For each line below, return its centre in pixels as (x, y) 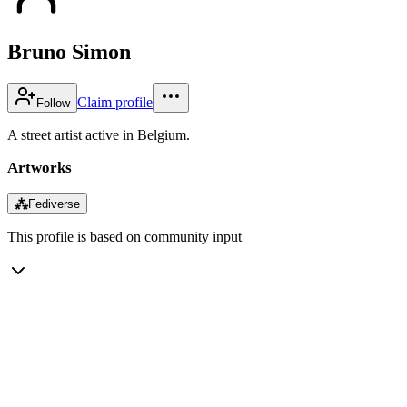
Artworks (40, 167)
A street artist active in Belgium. (99, 134)
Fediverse (54, 203)
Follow (53, 103)
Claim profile (115, 102)
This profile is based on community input (124, 236)
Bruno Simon (69, 51)
